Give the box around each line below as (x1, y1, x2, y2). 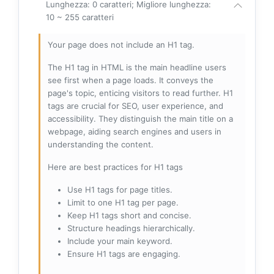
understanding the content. (48, 139, 154, 150)
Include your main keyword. (67, 236, 172, 246)
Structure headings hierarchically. (67, 223, 195, 234)
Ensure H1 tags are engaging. (67, 249, 180, 259)
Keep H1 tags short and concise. (67, 210, 191, 221)
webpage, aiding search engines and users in (48, 127, 221, 137)
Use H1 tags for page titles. (67, 185, 172, 195)
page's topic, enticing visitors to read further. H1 (48, 88, 233, 98)
